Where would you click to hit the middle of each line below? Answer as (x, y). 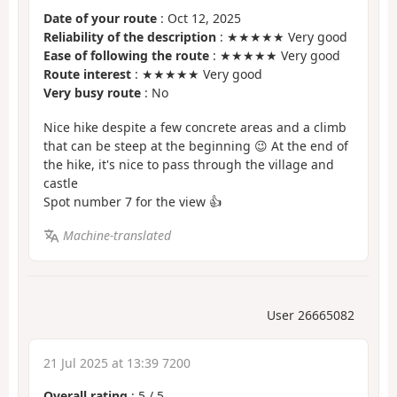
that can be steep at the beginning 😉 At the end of (196, 145)
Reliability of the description (130, 37)
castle (61, 183)
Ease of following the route (126, 56)
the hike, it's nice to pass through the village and (189, 164)
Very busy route (92, 93)
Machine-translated (117, 236)
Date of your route (100, 19)
